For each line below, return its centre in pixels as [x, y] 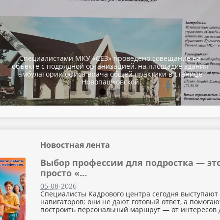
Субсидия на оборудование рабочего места [110, 82]
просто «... [63, 173]
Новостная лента [75, 145]
